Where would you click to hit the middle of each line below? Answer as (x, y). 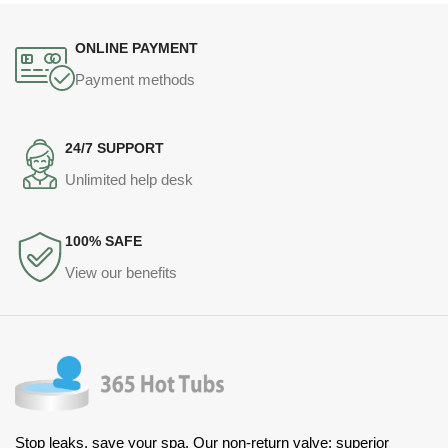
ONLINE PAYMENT (136, 48)
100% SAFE (103, 241)
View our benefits (121, 272)
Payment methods (135, 79)
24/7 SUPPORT (114, 148)
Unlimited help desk (129, 179)
